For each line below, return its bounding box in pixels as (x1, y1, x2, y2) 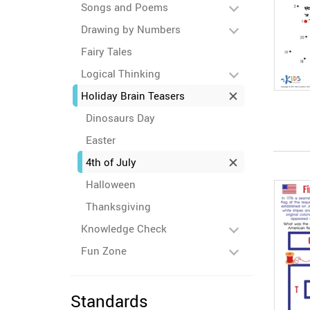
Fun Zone (81, 244, 127, 257)
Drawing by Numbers (81, 22, 181, 36)
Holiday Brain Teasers (81, 89, 185, 102)
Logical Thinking (81, 66, 161, 80)
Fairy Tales (81, 44, 132, 58)
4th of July (86, 155, 136, 169)
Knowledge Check (81, 221, 167, 235)
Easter (86, 133, 116, 147)
